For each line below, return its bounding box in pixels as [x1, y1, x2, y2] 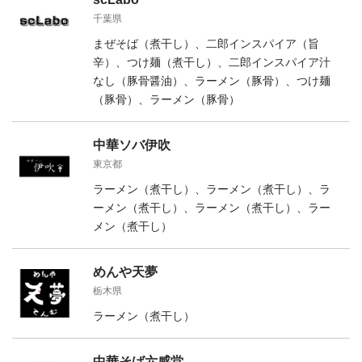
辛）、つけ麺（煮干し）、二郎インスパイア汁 [93, 55, 330, 69]
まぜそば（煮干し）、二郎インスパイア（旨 [93, 36, 319, 50]
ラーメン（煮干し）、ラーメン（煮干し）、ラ [93, 182, 330, 196]
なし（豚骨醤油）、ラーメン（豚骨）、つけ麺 [93, 74, 330, 87]
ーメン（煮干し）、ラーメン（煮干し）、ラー [93, 200, 330, 214]
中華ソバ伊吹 [93, 137, 170, 152]
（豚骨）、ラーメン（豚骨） [93, 92, 240, 106]
